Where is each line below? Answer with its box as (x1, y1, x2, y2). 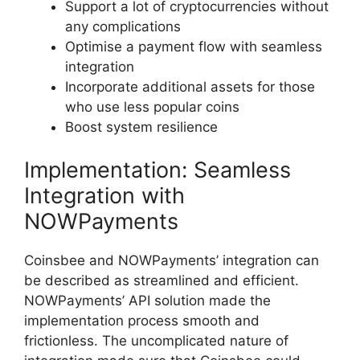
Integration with (24, 182, 185, 210)
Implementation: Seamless (24, 157, 291, 184)
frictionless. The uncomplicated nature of (24, 333, 288, 350)
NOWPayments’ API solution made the (24, 292, 271, 309)
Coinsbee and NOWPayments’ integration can (24, 252, 319, 269)
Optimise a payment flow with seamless (65, 38, 322, 55)
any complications (65, 18, 181, 35)
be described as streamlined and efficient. (24, 272, 299, 289)
